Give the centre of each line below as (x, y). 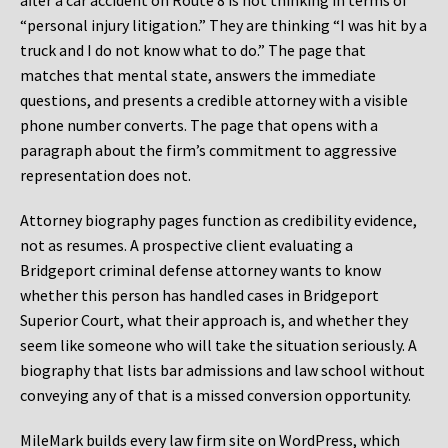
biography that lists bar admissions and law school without (222, 370)
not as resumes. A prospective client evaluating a (186, 245)
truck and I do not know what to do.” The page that (193, 50)
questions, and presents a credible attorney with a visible (214, 100)
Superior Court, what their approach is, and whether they (214, 320)
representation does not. (105, 175)
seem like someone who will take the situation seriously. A (218, 345)
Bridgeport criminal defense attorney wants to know (200, 270)
